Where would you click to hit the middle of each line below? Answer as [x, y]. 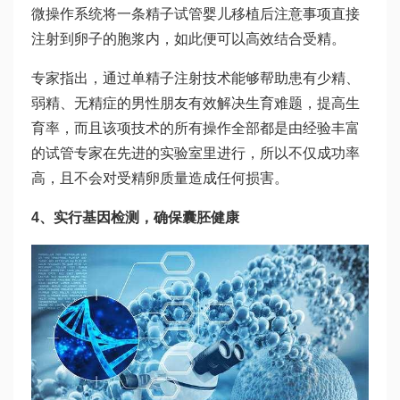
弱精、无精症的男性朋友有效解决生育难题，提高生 [196, 103]
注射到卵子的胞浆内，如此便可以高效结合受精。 [188, 38]
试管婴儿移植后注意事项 [253, 13]
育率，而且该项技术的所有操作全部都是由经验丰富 [196, 128]
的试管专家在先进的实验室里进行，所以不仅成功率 [196, 153]
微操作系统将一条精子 [103, 13]
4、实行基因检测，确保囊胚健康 [135, 217]
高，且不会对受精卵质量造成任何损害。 [160, 178]
